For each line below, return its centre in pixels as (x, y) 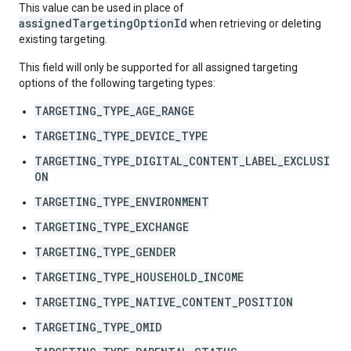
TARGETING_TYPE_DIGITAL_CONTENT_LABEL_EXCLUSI (182, 161)
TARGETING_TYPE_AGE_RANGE (114, 111)
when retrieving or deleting (254, 24)
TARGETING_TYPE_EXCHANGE (112, 227)
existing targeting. (63, 39)
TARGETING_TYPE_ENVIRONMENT (122, 202)
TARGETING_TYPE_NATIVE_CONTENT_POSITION (164, 302)
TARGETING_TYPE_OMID (98, 327)
